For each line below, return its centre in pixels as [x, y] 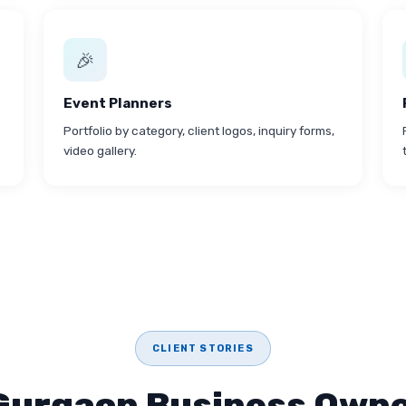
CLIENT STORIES [203, 348]
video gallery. [100, 150]
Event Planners [118, 103]
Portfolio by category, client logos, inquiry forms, [199, 130]
